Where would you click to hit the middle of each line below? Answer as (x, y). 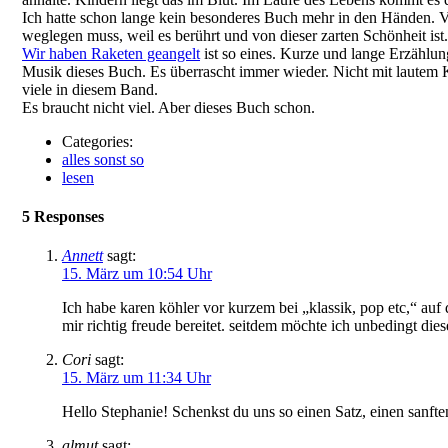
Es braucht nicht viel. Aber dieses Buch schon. (168, 107)
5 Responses (63, 217)
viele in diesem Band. (90, 89)
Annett (82, 256)
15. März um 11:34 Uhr (136, 378)
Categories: (97, 141)
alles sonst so (103, 159)
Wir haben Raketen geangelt (111, 53)
